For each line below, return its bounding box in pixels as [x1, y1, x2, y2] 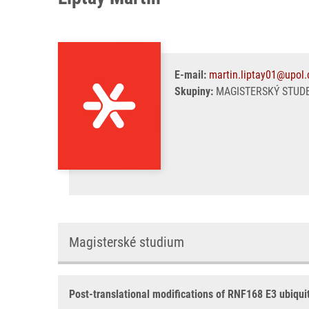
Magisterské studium [69, 234, 184, 250]
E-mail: [175, 68, 206, 81]
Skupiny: [175, 85, 213, 98]
